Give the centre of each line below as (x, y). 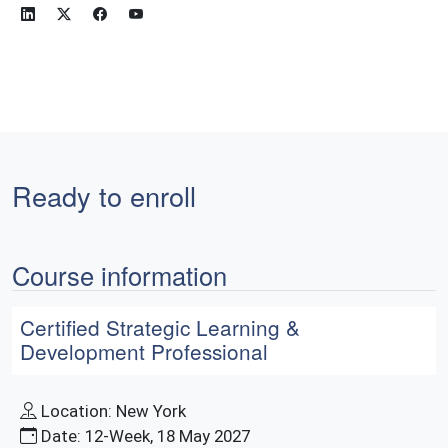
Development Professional (144, 350)
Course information (119, 274)
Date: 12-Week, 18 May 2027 (145, 435)
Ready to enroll (104, 195)
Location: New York (113, 410)
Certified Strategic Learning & (160, 326)
